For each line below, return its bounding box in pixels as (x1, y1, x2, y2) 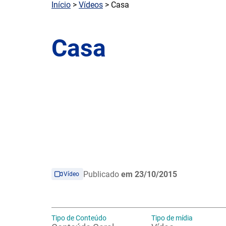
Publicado (83, 169, 121, 179)
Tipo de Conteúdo (51, 214, 106, 222)
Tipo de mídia (151, 214, 193, 222)
